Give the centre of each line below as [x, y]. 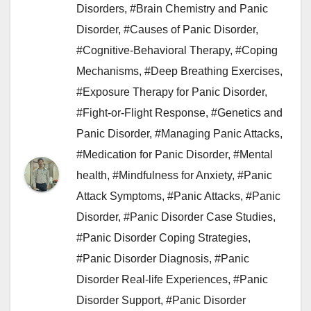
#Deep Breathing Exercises [212, 71]
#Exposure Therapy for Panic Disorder [170, 92]
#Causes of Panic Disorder [190, 30]
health [92, 175]
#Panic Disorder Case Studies [198, 217]
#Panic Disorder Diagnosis [143, 259]
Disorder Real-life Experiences [152, 279]
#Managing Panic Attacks [217, 134]
